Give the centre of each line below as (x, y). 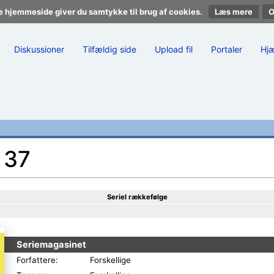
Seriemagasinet (51, 245)
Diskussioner (39, 49)
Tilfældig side (109, 49)
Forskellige (110, 260)
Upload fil (174, 49)
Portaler (227, 49)
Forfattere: (37, 260)
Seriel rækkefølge (137, 197)
